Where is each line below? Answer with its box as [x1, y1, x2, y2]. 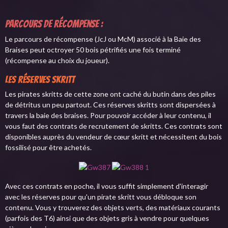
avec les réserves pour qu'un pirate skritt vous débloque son [5, 192, 196, 201]
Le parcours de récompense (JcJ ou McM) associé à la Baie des [5, 34, 201, 43]
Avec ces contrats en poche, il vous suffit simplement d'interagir [5, 181, 208, 190]
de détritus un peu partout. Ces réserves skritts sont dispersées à [5, 100, 216, 109]
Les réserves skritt [5, 74, 75, 84]
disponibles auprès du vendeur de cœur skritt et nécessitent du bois [5, 132, 222, 141]
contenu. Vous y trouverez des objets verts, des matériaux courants [5, 203, 220, 212]
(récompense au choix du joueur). [5, 55, 109, 65]
